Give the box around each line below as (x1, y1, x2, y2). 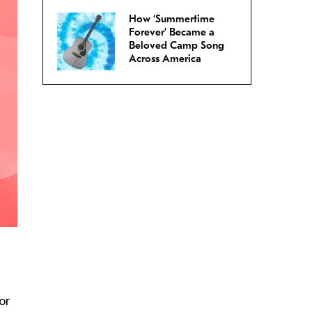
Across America (129, 52, 201, 65)
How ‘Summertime (129, 13, 214, 26)
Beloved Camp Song (129, 39, 224, 52)
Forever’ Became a (129, 26, 214, 39)
